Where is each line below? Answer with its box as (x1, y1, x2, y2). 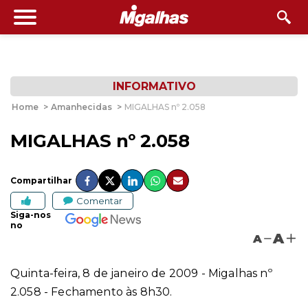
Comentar (76, 195, 122, 206)
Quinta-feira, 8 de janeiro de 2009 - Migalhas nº (10, 267, 272, 280)
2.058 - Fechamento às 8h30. (10, 285, 173, 298)
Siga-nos (10, 210, 51, 220)
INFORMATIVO (112, 80, 196, 93)
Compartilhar (10, 175, 72, 186)
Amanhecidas (51, 102, 112, 112)
